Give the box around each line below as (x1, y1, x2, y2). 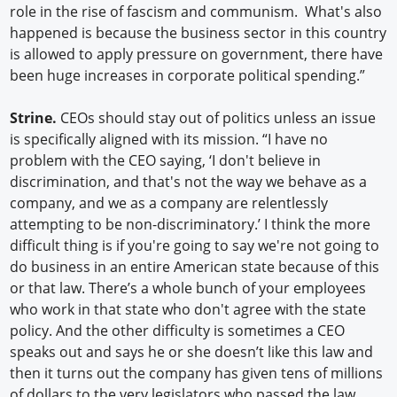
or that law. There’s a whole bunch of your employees (10, 278, 367, 299)
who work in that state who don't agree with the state (10, 300, 367, 320)
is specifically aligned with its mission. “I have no (10, 129, 329, 150)
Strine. (10, 108, 58, 128)
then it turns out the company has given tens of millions (10, 363, 384, 384)
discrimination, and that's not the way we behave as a (10, 172, 368, 192)
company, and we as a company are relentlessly (10, 193, 329, 214)
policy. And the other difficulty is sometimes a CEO (10, 321, 346, 341)
